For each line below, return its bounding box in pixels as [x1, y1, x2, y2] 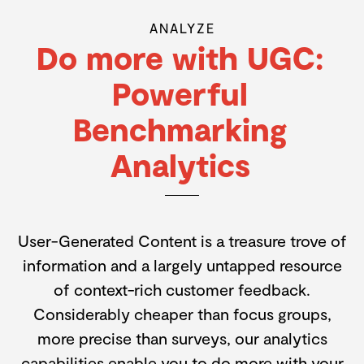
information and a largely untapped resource [22, 254, 342, 275]
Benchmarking [73, 109, 287, 148]
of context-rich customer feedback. [54, 279, 310, 299]
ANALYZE [149, 19, 215, 36]
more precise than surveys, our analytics [37, 327, 327, 348]
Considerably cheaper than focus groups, [32, 303, 331, 323]
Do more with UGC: [37, 37, 323, 76]
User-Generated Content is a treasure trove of [17, 230, 347, 250]
